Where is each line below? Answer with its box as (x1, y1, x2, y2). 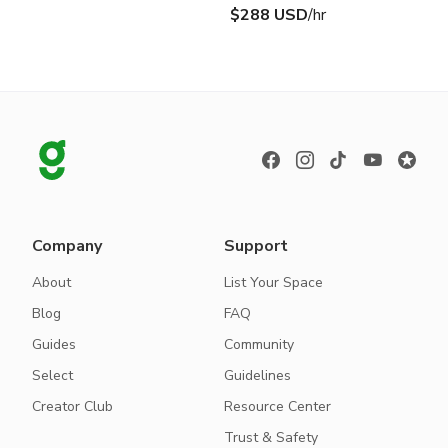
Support (224, 235, 288, 257)
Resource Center (224, 397, 331, 416)
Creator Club (32, 397, 113, 416)
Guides (32, 335, 76, 354)
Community (224, 335, 294, 354)
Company (32, 235, 102, 257)
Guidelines (224, 366, 291, 385)
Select (32, 366, 73, 385)
